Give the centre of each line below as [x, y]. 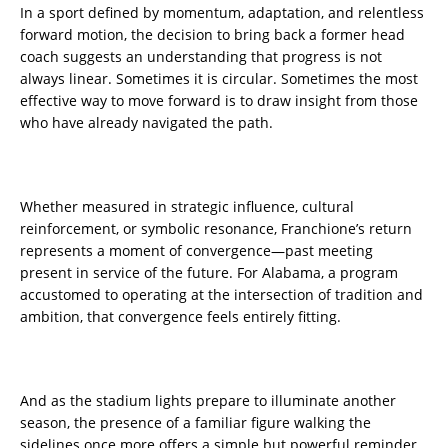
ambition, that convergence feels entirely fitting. [180, 317]
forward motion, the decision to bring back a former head [212, 35]
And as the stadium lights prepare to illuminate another [208, 401]
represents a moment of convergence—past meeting [196, 251]
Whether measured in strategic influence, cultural [187, 207]
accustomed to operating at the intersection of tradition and [221, 295]
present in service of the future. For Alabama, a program [209, 273]
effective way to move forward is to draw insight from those [219, 101]
